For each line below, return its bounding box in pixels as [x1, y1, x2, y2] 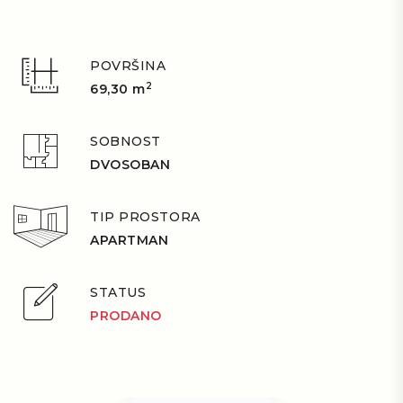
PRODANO [90, 308, 162, 324]
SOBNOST [90, 133, 161, 149]
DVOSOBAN [90, 157, 171, 173]
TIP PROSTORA [90, 209, 201, 225]
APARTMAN [90, 232, 169, 248]
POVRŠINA [90, 58, 166, 74]
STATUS [90, 284, 147, 300]
